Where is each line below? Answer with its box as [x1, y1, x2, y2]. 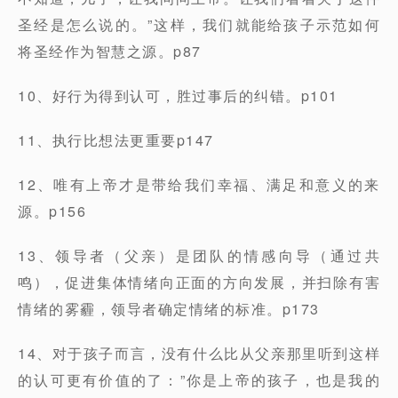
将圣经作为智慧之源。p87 [18, 41, 202, 61]
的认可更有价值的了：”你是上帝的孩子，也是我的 [18, 370, 380, 390]
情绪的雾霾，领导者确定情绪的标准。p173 [18, 298, 320, 319]
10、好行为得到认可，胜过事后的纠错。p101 [18, 85, 338, 106]
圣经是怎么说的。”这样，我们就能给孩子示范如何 [18, 14, 380, 35]
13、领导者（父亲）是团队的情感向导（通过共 [18, 245, 380, 266]
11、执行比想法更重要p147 [18, 130, 214, 150]
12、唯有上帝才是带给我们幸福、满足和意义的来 [18, 174, 380, 195]
